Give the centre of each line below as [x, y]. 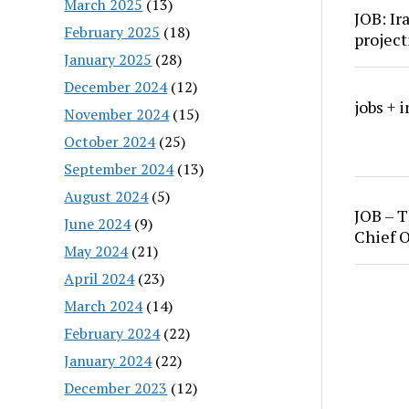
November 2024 [117, 114]
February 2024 [112, 333]
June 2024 [98, 223]
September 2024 [119, 168]
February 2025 [112, 31]
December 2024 [116, 86]
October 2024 [110, 141]
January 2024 [108, 360]
